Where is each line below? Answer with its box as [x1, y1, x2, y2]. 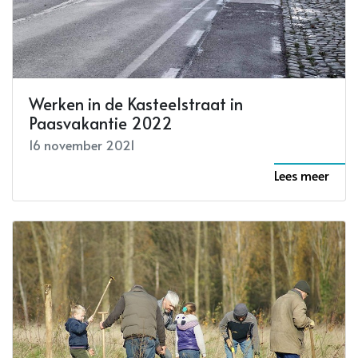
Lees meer [274, 166, 329, 185]
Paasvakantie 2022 [29, 112, 173, 135]
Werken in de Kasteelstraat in [29, 93, 243, 116]
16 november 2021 [29, 136, 135, 154]
